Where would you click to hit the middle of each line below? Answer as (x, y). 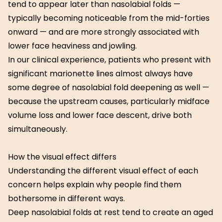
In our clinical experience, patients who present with (109, 60)
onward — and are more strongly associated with (104, 32)
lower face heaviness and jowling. (72, 46)
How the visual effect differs (62, 157)
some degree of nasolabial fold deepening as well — (109, 87)
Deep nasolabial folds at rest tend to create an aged (111, 212)
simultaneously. (38, 129)
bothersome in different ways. (66, 198)
